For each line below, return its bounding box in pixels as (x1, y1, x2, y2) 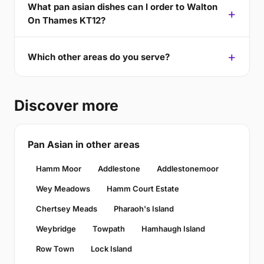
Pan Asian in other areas (28, 138, 140, 150)
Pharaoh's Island (114, 204, 174, 213)
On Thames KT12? (28, 15, 105, 26)
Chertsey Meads (36, 204, 97, 213)
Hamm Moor (36, 164, 81, 173)
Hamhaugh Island (141, 224, 205, 233)
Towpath (93, 224, 125, 233)
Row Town (36, 244, 74, 253)
